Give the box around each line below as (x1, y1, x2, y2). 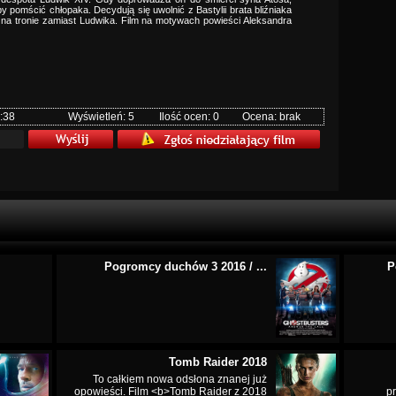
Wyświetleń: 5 (68, 110, 134, 123)
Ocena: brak (242, 110, 301, 123)
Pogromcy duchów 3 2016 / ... (104, 260, 267, 273)
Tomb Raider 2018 (169, 355, 267, 369)
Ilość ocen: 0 (159, 110, 219, 123)
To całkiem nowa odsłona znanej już (93, 373, 267, 385)
